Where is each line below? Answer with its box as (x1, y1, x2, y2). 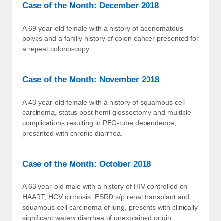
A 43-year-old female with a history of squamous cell (22, 98, 185, 107)
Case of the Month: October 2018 (22, 159, 151, 169)
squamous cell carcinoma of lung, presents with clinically (22, 203, 198, 212)
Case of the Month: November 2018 (22, 75, 159, 85)
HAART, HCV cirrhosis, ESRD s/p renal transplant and (22, 193, 189, 201)
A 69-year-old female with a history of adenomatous (22, 24, 183, 33)
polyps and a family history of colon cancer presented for (22, 35, 199, 43)
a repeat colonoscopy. (22, 45, 91, 53)
